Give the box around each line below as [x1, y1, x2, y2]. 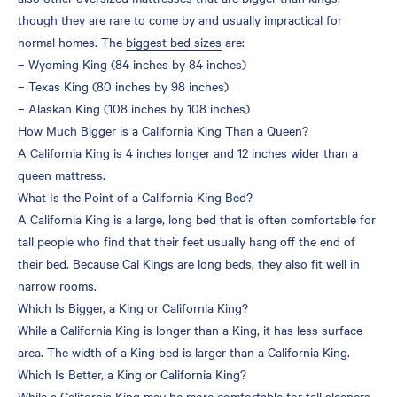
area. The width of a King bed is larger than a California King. [18, 342, 350, 361]
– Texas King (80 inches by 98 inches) [18, 76, 229, 95]
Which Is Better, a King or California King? [18, 364, 246, 383]
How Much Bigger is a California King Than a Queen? [18, 121, 308, 139]
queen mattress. [18, 165, 105, 183]
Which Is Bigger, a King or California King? [18, 298, 248, 316]
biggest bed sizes [126, 32, 222, 51]
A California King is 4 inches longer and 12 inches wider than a [18, 143, 358, 161]
